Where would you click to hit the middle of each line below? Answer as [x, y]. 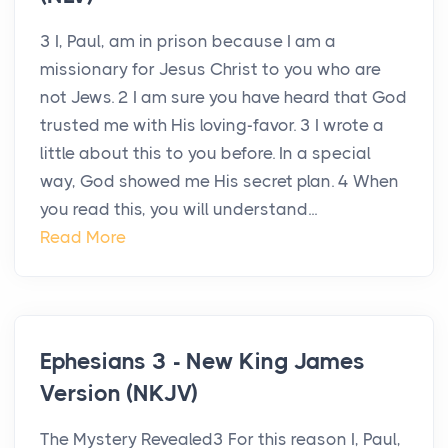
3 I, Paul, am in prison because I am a [188, 41]
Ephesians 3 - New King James [202, 362]
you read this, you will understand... [178, 209]
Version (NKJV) [119, 394]
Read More [83, 237]
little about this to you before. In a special [205, 153]
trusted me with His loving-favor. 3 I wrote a [212, 125]
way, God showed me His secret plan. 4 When [219, 181]
